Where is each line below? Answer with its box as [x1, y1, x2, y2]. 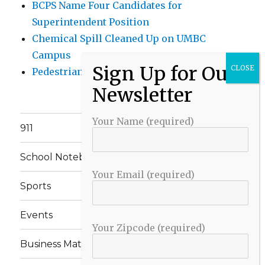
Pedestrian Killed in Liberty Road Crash [32, 66, 221, 78]
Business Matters [20, 238, 101, 250]
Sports [20, 180, 51, 192]
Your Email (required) [92, 169, 195, 180]
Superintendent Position [32, 16, 150, 28]
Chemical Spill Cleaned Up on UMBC [32, 33, 206, 45]
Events [20, 209, 53, 221]
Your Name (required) [92, 115, 194, 127]
